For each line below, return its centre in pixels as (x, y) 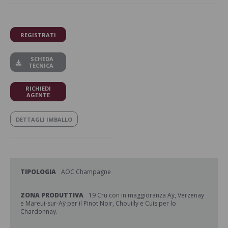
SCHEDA (41, 59)
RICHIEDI (38, 88)
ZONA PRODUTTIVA (52, 195)
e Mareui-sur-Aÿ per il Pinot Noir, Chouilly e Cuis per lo (98, 203)
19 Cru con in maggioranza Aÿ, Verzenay (146, 195)
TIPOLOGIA (38, 172)
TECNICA (41, 65)
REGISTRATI (38, 35)
